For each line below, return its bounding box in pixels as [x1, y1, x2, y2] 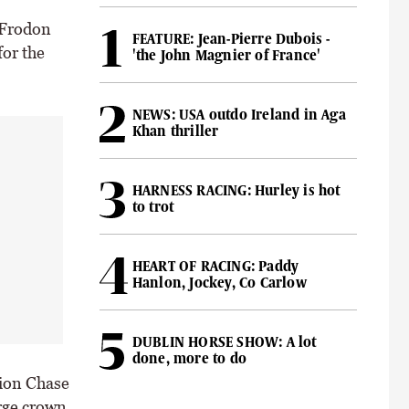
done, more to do [131, 350, 246, 367]
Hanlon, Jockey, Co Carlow [131, 274, 307, 291]
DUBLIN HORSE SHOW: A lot [131, 333, 317, 351]
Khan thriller [131, 122, 219, 140]
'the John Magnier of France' [131, 47, 321, 64]
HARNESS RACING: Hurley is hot [131, 182, 341, 199]
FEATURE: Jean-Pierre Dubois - [131, 30, 330, 47]
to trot [131, 198, 174, 215]
